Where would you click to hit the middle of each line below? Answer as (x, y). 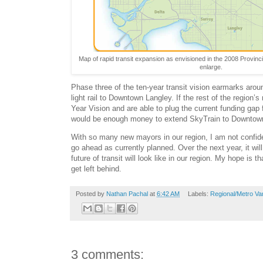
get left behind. (96, 169)
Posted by (91, 194)
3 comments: (107, 254)
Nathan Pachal (127, 194)
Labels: (199, 194)
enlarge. (211, 67)
